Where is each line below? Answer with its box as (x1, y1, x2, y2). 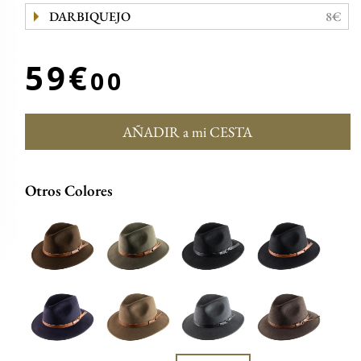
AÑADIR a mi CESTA (122, 122, 253, 141)
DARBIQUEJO (48, 8, 131, 25)
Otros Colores (25, 180, 114, 201)
